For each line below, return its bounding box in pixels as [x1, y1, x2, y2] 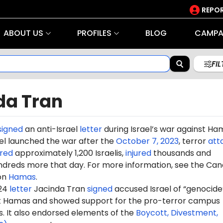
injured [125, 147, 151, 159]
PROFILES [77, 27, 111, 39]
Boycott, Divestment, [135, 207, 218, 219]
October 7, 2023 [115, 135, 179, 147]
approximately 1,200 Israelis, [12, 147, 125, 159]
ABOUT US [3, 27, 43, 39]
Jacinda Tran [31, 183, 87, 195]
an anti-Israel [22, 123, 80, 135]
